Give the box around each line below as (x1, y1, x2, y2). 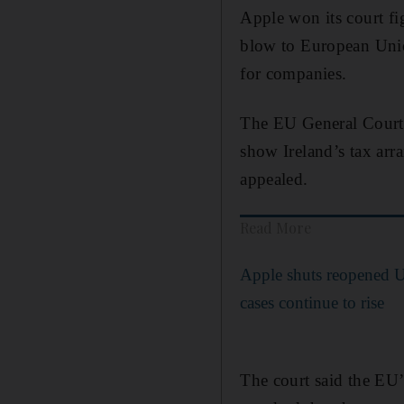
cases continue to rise (240, 292, 385, 312)
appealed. (240, 169, 308, 188)
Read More (240, 217, 312, 237)
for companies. (240, 63, 347, 83)
